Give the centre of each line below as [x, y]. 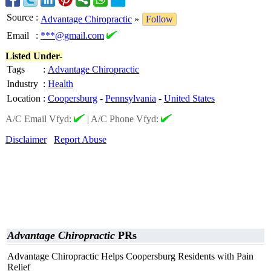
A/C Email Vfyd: [40, 119]
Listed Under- [34, 56]
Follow [159, 19]
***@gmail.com [72, 35]
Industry [22, 84]
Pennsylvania [131, 98]
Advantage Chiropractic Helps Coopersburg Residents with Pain [130, 256]
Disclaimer [26, 139]
